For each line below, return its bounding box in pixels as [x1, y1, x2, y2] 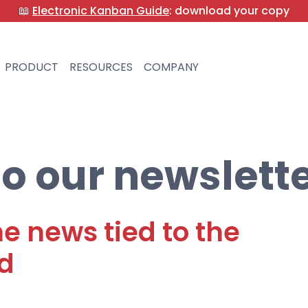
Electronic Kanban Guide [32, 3, 169, 19]
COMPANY [143, 59, 199, 75]
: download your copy [169, 3, 289, 19]
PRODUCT [4, 59, 58, 75]
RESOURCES [69, 59, 133, 75]
